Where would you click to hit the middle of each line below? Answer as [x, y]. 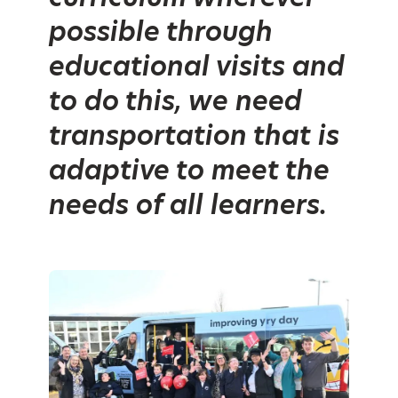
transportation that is [194, 135]
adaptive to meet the [189, 170]
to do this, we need [175, 101]
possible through [161, 32]
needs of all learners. [191, 205]
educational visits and [197, 66]
